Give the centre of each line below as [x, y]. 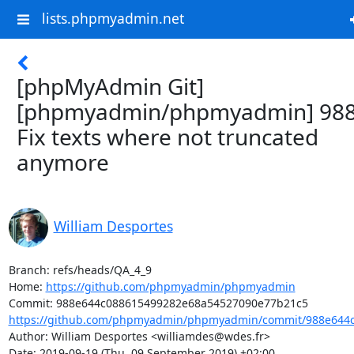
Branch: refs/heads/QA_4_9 [80, 270]
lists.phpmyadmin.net [113, 19]
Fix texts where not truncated [168, 137]
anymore [63, 162]
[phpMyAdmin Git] [110, 86]
